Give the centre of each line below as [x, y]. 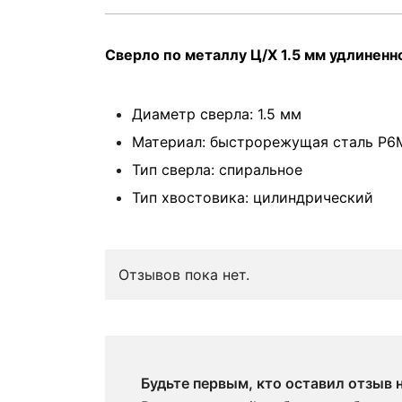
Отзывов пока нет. [184, 275]
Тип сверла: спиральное [217, 170]
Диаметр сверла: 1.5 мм [217, 114]
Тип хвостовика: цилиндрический [253, 197]
